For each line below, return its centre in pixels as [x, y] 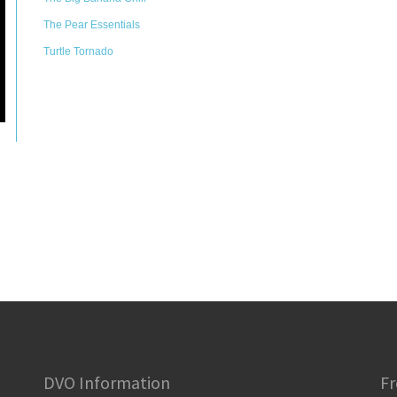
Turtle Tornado [78, 51]
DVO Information [107, 383]
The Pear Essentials [92, 25]
